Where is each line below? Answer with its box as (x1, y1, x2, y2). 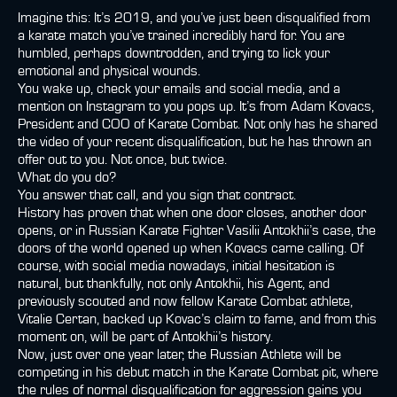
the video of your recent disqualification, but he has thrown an (18, 135, 371, 149)
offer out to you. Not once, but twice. (18, 152, 227, 167)
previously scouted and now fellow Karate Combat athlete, (18, 294, 353, 308)
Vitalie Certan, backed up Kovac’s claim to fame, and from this (18, 312, 377, 326)
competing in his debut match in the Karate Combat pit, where (18, 365, 378, 379)
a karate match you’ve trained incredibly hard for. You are (18, 28, 345, 43)
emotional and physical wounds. (18, 64, 200, 78)
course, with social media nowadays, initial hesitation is (18, 259, 335, 273)
